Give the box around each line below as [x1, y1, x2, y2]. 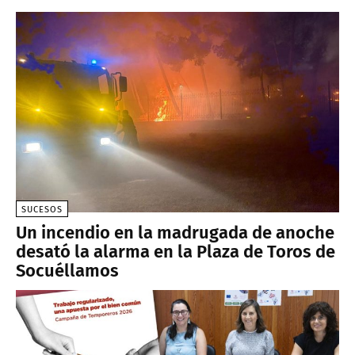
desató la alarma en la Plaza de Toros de [16, 240, 335, 262]
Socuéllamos [16, 259, 119, 281]
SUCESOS [21, 204, 63, 215]
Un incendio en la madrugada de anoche [16, 221, 334, 243]
